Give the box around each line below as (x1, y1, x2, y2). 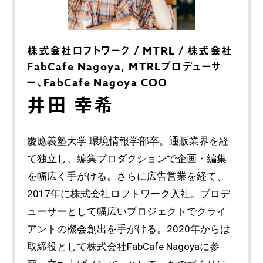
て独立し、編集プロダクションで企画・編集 (27, 152, 227, 164)
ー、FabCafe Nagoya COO (27, 75, 168, 90)
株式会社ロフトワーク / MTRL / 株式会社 (27, 43, 233, 59)
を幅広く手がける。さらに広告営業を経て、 (27, 170, 227, 182)
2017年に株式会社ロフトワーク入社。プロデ (27, 187, 231, 200)
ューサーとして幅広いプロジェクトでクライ (27, 205, 227, 217)
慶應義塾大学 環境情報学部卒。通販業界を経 (27, 134, 230, 147)
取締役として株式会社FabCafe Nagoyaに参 (27, 240, 220, 252)
